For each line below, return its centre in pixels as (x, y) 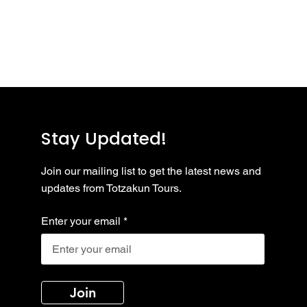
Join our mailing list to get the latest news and (151, 171)
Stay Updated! (104, 138)
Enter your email (81, 221)
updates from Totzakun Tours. (112, 188)
